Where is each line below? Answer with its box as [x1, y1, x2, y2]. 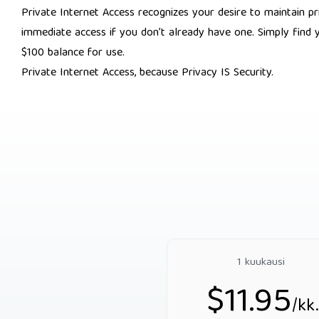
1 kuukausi [236, 253, 288, 272]
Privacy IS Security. [182, 63, 273, 83]
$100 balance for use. [21, 43, 125, 63]
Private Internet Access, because [21, 63, 182, 83]
